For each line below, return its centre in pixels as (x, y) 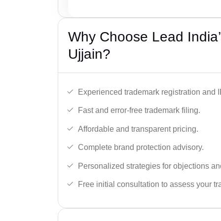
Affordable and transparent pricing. (138, 129)
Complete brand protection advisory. (141, 147)
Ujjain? (89, 54)
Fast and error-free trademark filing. (139, 110)
